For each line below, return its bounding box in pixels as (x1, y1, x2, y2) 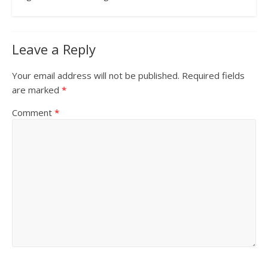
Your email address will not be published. (11, 69, 179, 82)
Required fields (181, 69, 245, 82)
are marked (11, 84, 62, 96)
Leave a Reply (11, 40, 96, 59)
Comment (11, 106, 54, 119)
